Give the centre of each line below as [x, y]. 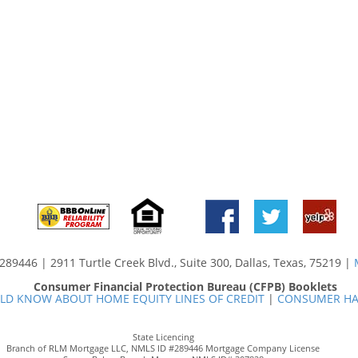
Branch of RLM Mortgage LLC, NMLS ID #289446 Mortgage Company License [163, 348]
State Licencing [163, 337]
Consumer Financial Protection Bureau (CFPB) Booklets [185, 286]
